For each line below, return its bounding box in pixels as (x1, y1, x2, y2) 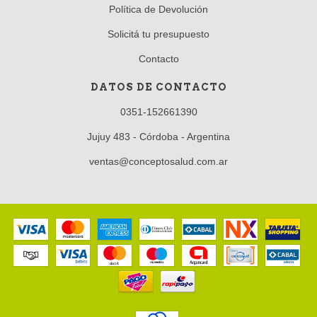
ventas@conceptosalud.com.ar (89, 155, 228, 167)
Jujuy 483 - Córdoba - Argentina (87, 130, 230, 142)
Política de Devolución (109, 3, 208, 15)
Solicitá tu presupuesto (108, 28, 209, 40)
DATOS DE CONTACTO (90, 81, 227, 93)
